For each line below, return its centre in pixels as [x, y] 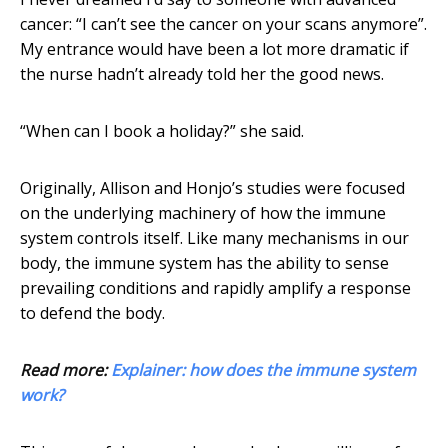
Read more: [65, 370]
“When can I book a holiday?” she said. [162, 131]
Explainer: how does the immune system [263, 370]
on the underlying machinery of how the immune [203, 213]
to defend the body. [92, 313]
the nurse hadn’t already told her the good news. [202, 74]
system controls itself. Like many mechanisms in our [214, 238]
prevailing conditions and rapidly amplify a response [215, 288]
